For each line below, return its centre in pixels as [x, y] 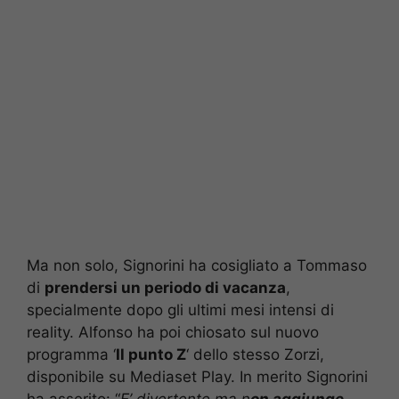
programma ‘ [71, 354]
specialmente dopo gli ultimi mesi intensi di [180, 309]
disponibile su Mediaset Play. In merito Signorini [197, 376]
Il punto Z [151, 354]
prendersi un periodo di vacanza [165, 287]
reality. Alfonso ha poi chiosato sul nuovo [173, 332]
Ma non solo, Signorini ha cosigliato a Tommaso [197, 265]
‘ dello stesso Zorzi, [255, 354]
